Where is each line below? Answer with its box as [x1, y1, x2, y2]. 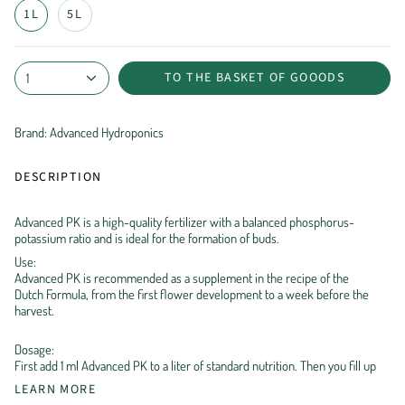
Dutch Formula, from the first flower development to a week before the [14, 285, 369, 302]
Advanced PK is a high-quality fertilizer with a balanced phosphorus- [14, 213, 354, 231]
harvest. [14, 301, 54, 318]
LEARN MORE [14, 381, 96, 400]
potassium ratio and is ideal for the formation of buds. [14, 230, 279, 247]
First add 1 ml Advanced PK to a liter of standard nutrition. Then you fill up [14, 357, 376, 374]
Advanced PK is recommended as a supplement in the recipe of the [14, 268, 349, 286]
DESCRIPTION [14, 168, 102, 187]
